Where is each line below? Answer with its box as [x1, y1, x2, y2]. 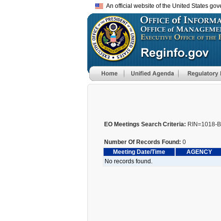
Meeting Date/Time [113, 148, 165, 155]
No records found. [105, 158, 152, 165]
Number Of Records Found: [104, 139, 181, 146]
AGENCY [186, 148, 212, 155]
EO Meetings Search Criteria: [104, 121, 186, 128]
